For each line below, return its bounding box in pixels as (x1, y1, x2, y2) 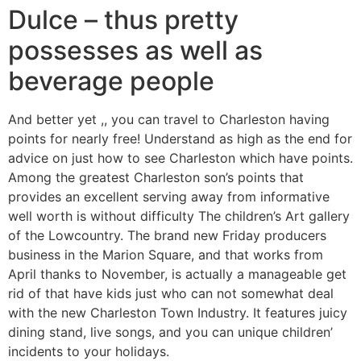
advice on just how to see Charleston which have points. (8, 150, 353, 167)
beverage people (8, 65, 214, 98)
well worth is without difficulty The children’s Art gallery (8, 208, 350, 225)
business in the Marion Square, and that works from (8, 247, 323, 263)
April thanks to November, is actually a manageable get (8, 266, 346, 283)
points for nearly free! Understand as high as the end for (8, 131, 352, 147)
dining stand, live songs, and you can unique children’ (8, 324, 333, 341)
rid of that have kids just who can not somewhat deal (8, 285, 334, 302)
